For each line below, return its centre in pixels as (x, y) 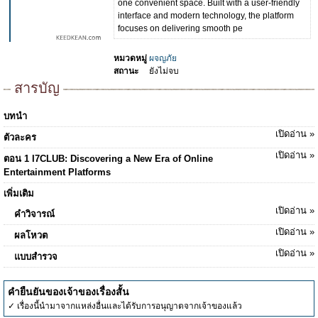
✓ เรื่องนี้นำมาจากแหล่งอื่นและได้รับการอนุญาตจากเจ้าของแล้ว (125, 306)
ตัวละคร (20, 137)
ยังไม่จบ (164, 71)
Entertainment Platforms (57, 172)
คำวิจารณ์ (34, 214)
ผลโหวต (31, 235)
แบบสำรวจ (36, 257)
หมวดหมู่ (130, 58)
